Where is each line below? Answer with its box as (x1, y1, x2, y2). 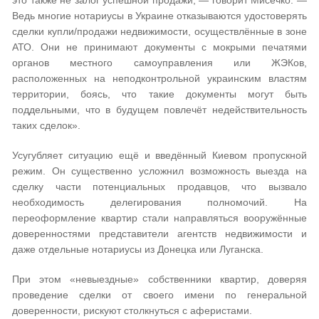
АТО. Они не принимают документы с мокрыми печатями (12, 41, 307, 53)
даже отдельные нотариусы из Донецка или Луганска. (12, 244, 263, 255)
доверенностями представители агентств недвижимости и (12, 228, 307, 239)
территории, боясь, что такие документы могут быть (12, 88, 307, 100)
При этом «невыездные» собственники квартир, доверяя (12, 273, 307, 285)
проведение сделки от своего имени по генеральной (12, 289, 307, 300)
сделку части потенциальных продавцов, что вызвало (12, 181, 307, 192)
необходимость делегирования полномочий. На (12, 197, 307, 208)
